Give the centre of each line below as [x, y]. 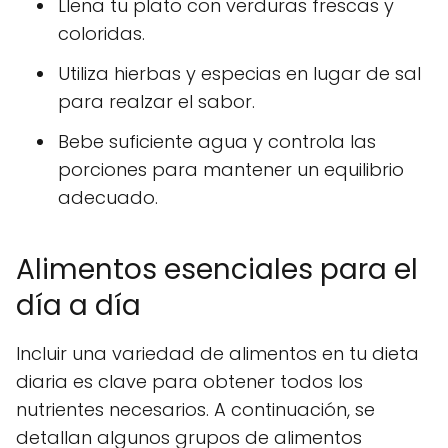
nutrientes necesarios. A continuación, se [195, 409]
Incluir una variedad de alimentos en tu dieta [217, 353]
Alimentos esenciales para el [217, 269]
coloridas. [101, 33]
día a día [78, 305]
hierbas [147, 73]
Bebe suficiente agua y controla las [217, 141]
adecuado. [108, 197]
